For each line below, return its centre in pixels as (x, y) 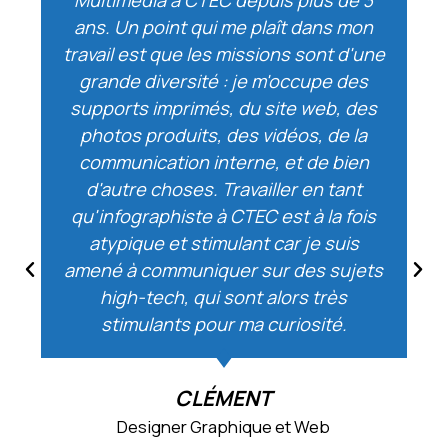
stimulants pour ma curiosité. (223, 324)
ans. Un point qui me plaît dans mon (224, 27)
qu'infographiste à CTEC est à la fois (224, 216)
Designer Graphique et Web (224, 427)
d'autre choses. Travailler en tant (223, 189)
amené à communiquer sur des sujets (224, 270)
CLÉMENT (224, 398)
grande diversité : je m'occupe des (224, 81)
